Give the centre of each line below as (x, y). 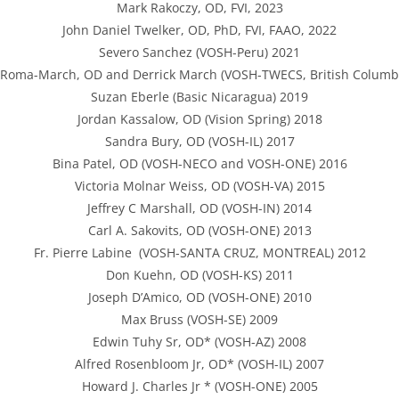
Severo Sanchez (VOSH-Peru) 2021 (199, 52)
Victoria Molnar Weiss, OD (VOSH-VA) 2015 (199, 186)
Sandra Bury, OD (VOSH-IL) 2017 (199, 141)
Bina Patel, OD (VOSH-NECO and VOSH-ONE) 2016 (199, 163)
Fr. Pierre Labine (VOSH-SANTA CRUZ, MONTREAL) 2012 (199, 252)
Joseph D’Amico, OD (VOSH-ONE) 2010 (199, 297)
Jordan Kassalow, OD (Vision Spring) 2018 (199, 119)
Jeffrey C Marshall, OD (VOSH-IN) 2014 (199, 208)
